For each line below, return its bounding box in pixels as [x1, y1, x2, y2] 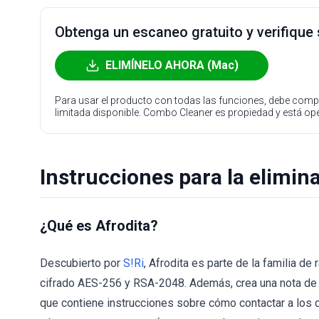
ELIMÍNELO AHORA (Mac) [105, 58, 239, 72]
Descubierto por [40, 256, 123, 270]
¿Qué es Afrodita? [40, 217, 158, 234]
